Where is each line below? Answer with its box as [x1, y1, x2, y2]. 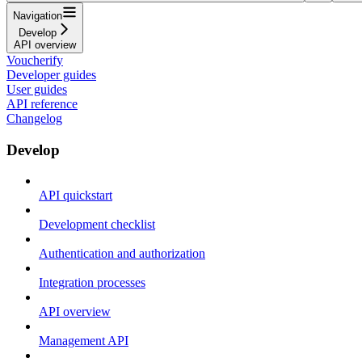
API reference [6, 96, 78, 111]
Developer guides [6, 67, 96, 82]
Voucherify [6, 53, 63, 67]
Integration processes [39, 276, 145, 290]
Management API [39, 334, 128, 348]
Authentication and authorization [39, 246, 205, 261]
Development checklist [39, 217, 155, 232]
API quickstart [39, 188, 112, 203]
